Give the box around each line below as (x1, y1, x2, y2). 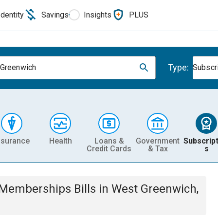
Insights (84, 10, 111, 19)
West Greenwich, (111, 182, 199, 196)
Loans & (94, 136, 124, 145)
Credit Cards (87, 144, 131, 153)
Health (49, 136, 72, 145)
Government (136, 136, 180, 145)
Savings (41, 10, 69, 19)
